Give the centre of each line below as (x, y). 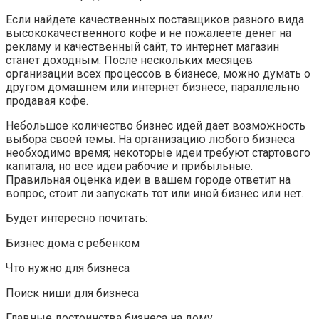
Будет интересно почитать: (77, 219)
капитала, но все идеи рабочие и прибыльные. (129, 167)
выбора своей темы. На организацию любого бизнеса (150, 140)
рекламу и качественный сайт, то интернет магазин (142, 47)
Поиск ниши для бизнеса (72, 293)
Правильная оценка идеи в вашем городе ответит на (148, 180)
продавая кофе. (47, 101)
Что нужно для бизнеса (68, 268)
